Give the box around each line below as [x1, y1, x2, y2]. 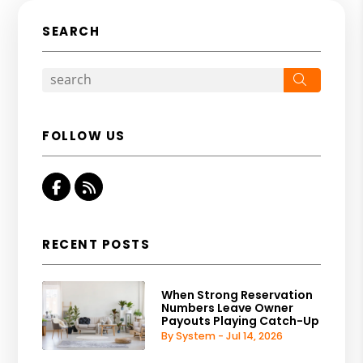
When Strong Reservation [161, 287, 314, 304]
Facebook [60, 176, 133, 197]
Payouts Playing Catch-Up [161, 313, 320, 330]
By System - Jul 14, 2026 [161, 329, 284, 344]
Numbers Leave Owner [161, 300, 294, 317]
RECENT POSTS [42, 235, 151, 253]
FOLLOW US [42, 126, 126, 144]
